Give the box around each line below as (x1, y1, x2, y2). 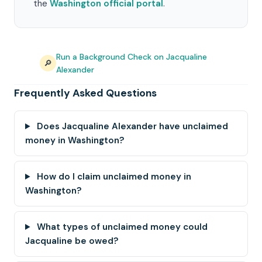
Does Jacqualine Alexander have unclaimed (35, 120, 229, 132)
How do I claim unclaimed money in (35, 171, 192, 182)
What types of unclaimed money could (35, 221, 208, 233)
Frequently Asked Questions (14, 87, 157, 99)
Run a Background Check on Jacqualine (56, 51, 207, 62)
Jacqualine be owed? (25, 235, 119, 247)
